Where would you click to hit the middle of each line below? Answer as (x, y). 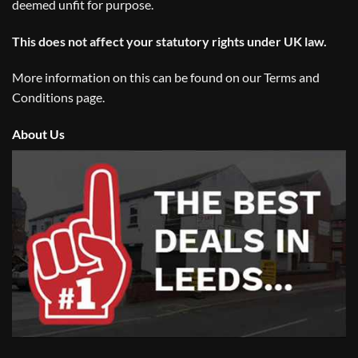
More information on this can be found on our (138, 78)
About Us (38, 134)
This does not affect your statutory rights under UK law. (169, 41)
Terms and (292, 78)
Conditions (43, 97)
